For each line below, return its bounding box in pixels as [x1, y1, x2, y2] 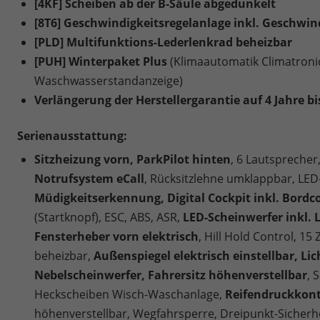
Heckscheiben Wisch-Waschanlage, [34, 286, 225, 302]
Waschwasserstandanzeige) [34, 72, 183, 89]
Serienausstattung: [17, 127, 127, 144]
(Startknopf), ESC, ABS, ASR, [34, 209, 180, 225]
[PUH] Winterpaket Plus [34, 53, 170, 69]
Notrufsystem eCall [34, 170, 144, 186]
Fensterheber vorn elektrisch [34, 228, 199, 244]
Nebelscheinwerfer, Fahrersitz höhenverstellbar [34, 266, 307, 283]
